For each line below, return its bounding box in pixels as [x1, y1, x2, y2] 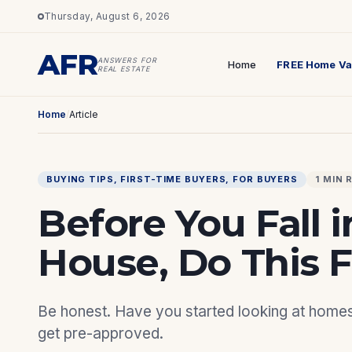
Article [69, 108, 98, 120]
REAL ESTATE [97, 64, 150, 73]
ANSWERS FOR [97, 56, 157, 64]
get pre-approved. [38, 324, 163, 343]
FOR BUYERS [233, 174, 298, 185]
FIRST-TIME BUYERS [120, 174, 226, 185]
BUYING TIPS [46, 174, 114, 185]
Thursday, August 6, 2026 [44, 9, 170, 22]
